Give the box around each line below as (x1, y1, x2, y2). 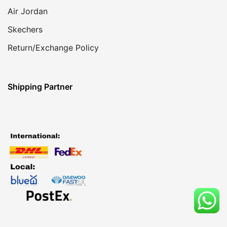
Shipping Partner (8, 81, 72, 92)
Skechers (8, 24, 43, 34)
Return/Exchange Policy (8, 42, 99, 53)
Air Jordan (8, 6, 48, 16)
